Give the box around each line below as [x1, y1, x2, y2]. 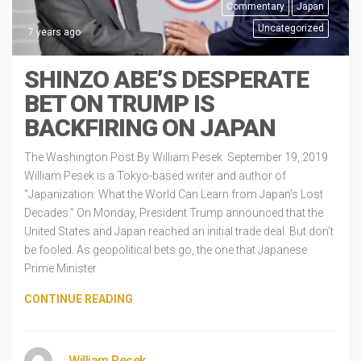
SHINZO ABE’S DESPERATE [24, 65, 309, 93]
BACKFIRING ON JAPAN [24, 114, 276, 142]
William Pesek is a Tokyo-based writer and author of [24, 169, 286, 182]
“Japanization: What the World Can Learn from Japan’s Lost [24, 188, 323, 201]
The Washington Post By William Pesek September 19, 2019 [24, 151, 328, 164]
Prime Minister [24, 262, 97, 275]
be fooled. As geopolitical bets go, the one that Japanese [24, 243, 307, 256]
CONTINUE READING [24, 293, 133, 305]
